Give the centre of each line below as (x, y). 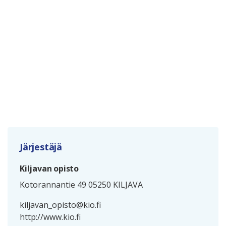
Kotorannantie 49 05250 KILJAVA (81, 185)
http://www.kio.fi (50, 217)
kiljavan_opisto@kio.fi (60, 205)
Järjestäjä (41, 147)
